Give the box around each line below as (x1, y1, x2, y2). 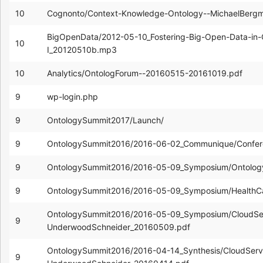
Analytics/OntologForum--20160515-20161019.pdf (47, 68, 242, 78)
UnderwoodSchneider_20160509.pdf (47, 221, 190, 232)
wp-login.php (47, 91, 98, 102)
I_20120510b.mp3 (47, 44, 117, 55)
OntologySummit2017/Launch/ (47, 114, 164, 125)
